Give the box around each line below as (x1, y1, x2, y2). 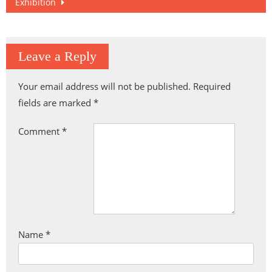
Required (193, 80, 231, 93)
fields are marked (18, 97, 93, 109)
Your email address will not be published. (18, 80, 191, 93)
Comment (18, 125, 62, 138)
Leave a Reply (18, 49, 97, 64)
